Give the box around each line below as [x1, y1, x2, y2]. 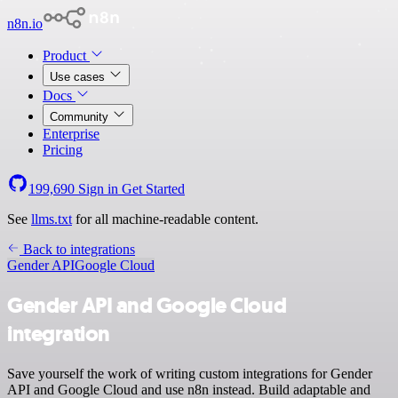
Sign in [75, 181, 122, 196]
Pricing [43, 142, 83, 157]
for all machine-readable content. [72, 211, 259, 227]
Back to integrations [20, 242, 135, 257]
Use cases [50, 70, 108, 84]
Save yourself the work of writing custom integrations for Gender [7, 365, 372, 381]
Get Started [122, 181, 185, 196]
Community [50, 110, 112, 123]
